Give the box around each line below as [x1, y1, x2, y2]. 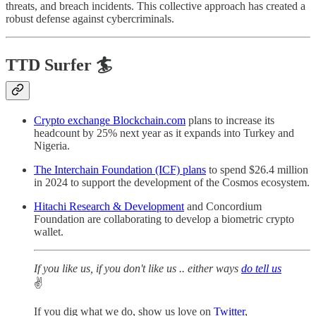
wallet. [34, 226, 63, 238]
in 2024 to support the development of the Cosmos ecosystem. [34, 176, 310, 189]
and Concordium [184, 200, 262, 213]
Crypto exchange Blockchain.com [34, 114, 186, 127]
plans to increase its [186, 114, 274, 127]
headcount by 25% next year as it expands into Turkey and [34, 127, 294, 140]
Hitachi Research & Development [34, 200, 184, 213]
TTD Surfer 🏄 [6, 56, 112, 75]
